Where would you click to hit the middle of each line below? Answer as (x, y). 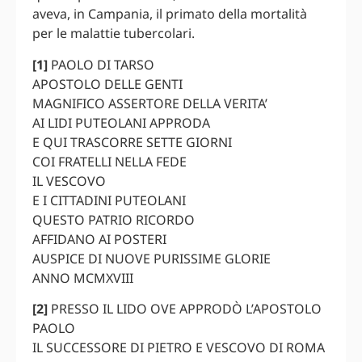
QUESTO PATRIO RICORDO (114, 219)
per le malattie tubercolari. (114, 34)
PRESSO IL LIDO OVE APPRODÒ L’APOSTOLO (185, 309)
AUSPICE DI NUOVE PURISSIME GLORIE (152, 258)
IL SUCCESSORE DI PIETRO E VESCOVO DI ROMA (179, 348)
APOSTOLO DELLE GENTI (107, 84)
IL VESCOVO (69, 181)
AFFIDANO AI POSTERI (99, 239)
